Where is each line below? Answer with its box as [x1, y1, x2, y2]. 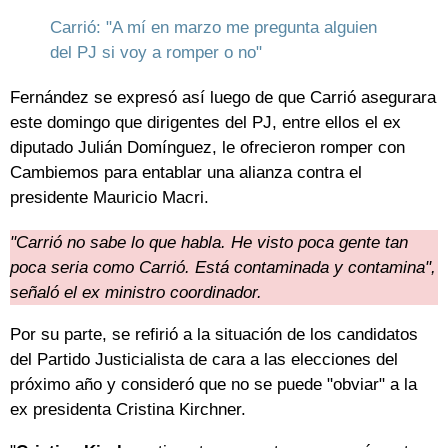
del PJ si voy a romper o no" [50, 43, 262, 63]
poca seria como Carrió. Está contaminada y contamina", [10, 258, 436, 278]
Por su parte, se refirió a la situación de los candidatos [10, 325, 418, 345]
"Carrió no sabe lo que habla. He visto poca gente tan [10, 233, 408, 253]
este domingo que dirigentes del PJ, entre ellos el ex [10, 113, 401, 133]
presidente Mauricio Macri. [10, 188, 209, 208]
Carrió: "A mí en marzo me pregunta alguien [50, 18, 377, 38]
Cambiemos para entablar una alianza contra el [10, 163, 362, 183]
